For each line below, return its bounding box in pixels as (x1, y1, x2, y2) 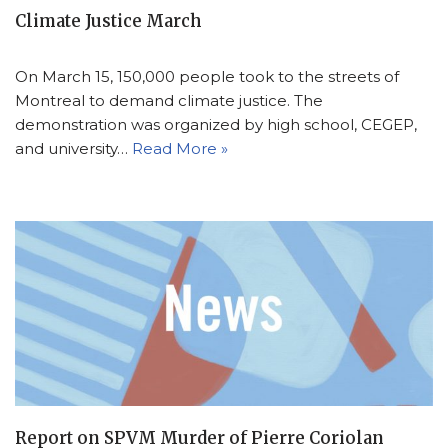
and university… (15, 138, 132, 158)
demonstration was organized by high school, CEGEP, (15, 114, 417, 134)
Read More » (132, 138, 228, 158)
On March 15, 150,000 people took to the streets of (15, 66, 399, 86)
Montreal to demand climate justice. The (15, 90, 323, 110)
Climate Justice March (15, 10, 202, 32)
